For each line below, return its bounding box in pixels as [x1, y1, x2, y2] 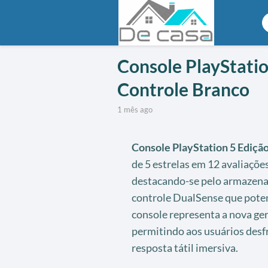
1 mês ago [121, 104, 153, 114]
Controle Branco [117, 78, 249, 100]
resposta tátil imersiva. [131, 240, 238, 254]
